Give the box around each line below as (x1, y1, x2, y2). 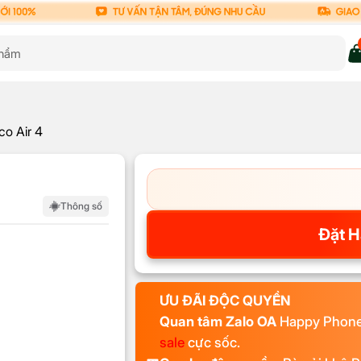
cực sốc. (185, 334, 241, 351)
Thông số (60, 200, 103, 213)
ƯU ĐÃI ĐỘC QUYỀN (160, 293, 291, 309)
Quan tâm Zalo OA (160, 313, 277, 330)
